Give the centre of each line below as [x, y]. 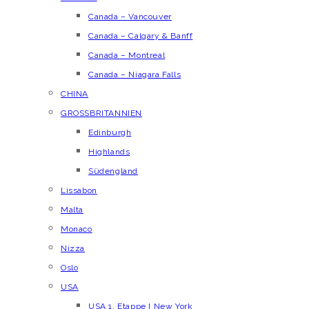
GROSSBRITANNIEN [101, 113]
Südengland [113, 171]
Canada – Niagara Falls [135, 74]
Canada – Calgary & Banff [141, 36]
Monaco [77, 229]
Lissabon [79, 190]
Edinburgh [110, 132]
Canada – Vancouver [130, 17]
